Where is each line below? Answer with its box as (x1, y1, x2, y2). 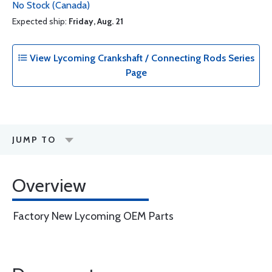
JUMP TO (12, 134, 56, 145)
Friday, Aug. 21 (69, 16, 123, 27)
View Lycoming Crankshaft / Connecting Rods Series (27, 52, 254, 64)
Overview (12, 174, 86, 197)
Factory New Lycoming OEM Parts (13, 209, 174, 223)
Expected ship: (12, 16, 69, 27)
